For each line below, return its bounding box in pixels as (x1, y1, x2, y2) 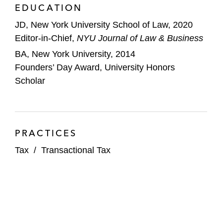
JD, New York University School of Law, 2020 (15, 20, 193, 30)
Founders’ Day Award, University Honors (15, 62, 175, 72)
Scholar (15, 75, 45, 86)
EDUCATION (15, 2, 83, 13)
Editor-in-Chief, (15, 33, 77, 43)
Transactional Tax (41, 145, 111, 155)
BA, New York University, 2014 (15, 49, 135, 59)
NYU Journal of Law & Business (77, 33, 203, 43)
